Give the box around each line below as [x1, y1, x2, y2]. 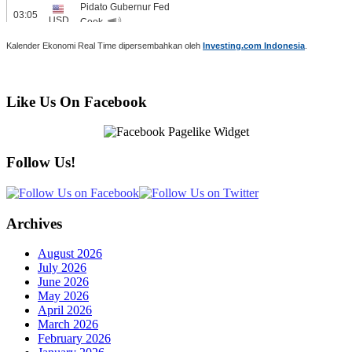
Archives [6, 214, 62, 232]
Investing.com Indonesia [203, 41, 305, 50]
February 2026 [38, 332, 111, 346]
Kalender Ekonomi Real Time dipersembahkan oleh [6, 41, 203, 50]
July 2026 [38, 261, 86, 275]
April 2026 [38, 303, 92, 317]
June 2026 [38, 275, 89, 289]
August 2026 [38, 247, 102, 261]
